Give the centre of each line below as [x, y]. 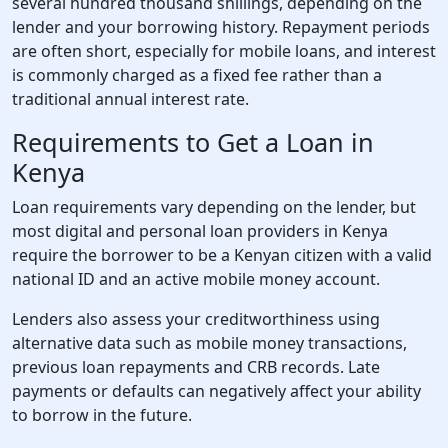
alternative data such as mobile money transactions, [209, 343]
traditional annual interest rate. [130, 99]
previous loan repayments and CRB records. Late [196, 367]
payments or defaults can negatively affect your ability [216, 391]
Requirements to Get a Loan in [193, 142]
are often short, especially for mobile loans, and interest [224, 51]
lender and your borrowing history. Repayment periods [221, 27]
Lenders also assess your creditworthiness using [196, 319]
